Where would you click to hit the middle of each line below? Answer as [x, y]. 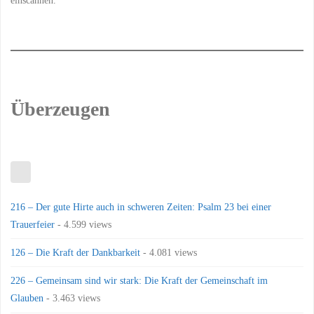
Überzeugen [61, 109]
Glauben [27, 298]
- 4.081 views [169, 252]
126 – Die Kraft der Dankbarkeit [76, 252]
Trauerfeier [33, 224]
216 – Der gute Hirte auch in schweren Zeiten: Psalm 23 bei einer [141, 206]
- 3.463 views [72, 298]
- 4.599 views [83, 224]
